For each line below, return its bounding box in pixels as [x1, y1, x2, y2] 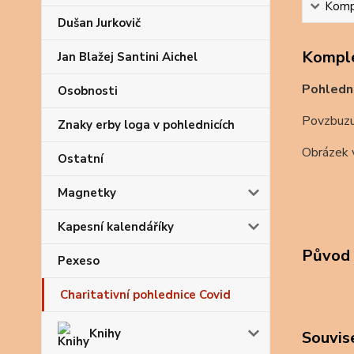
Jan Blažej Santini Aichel [58, 49, 198, 65]
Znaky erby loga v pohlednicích [58, 117, 235, 133]
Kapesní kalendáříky [58, 219, 174, 235]
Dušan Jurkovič [58, 15, 141, 31]
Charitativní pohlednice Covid [60, 287, 231, 303]
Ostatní [58, 151, 104, 167]
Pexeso [58, 253, 100, 269]
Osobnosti [58, 83, 118, 99]
